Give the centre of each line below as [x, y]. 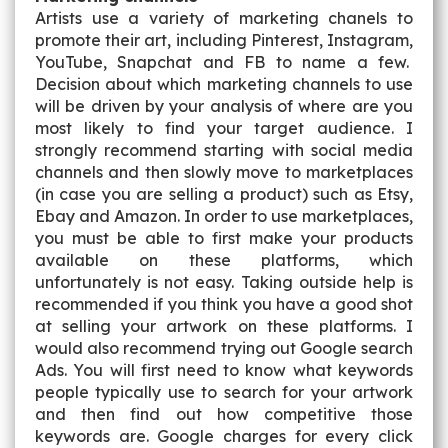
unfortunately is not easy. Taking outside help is [224, 282]
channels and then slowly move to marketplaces [224, 172]
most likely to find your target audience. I [224, 128]
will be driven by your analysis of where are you [224, 106]
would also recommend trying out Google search [224, 348]
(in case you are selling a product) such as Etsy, [224, 194]
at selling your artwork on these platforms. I [224, 326]
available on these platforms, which [224, 260]
